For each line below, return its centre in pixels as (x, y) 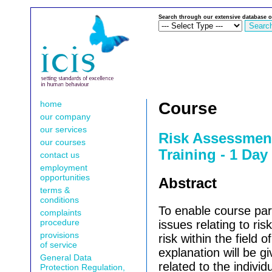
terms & (55, 190)
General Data (66, 257)
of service (59, 245)
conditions (60, 200)
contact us (60, 155)
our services (64, 129)
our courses (63, 142)
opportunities (65, 177)
